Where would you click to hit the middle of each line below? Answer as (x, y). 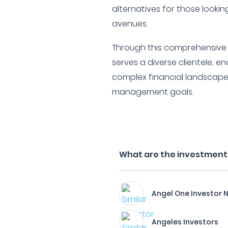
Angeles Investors (185, 222)
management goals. (153, 92)
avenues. (130, 24)
